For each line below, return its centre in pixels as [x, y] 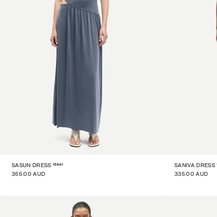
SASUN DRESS [31, 165]
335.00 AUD [191, 174]
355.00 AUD [29, 174]
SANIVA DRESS [195, 165]
